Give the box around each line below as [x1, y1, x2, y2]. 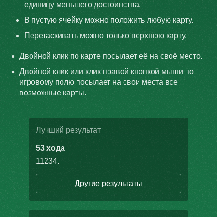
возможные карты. [19, 89, 86, 97]
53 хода [36, 144, 65, 152]
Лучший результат [36, 126, 101, 134]
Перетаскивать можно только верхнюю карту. [24, 31, 186, 40]
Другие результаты [75, 179, 142, 187]
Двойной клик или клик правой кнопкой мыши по [19, 67, 194, 76]
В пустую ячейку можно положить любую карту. [24, 16, 193, 24]
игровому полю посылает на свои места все [19, 78, 178, 86]
